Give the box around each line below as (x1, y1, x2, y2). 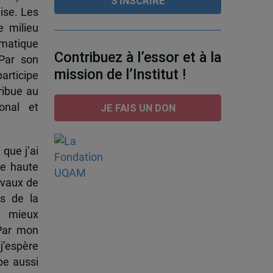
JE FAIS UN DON (100, 102, 175, 115)
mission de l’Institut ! (54, 66, 186, 83)
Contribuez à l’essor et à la (54, 49, 221, 66)
